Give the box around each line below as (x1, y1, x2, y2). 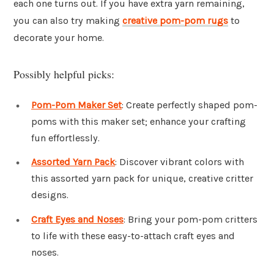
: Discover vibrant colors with (115, 156, 244, 168)
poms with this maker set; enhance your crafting (31, 115, 246, 127)
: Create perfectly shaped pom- (122, 98, 257, 111)
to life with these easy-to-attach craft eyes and (31, 230, 235, 242)
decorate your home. (13, 32, 104, 44)
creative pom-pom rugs (122, 15, 228, 27)
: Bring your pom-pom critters (124, 213, 257, 226)
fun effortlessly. (31, 131, 100, 144)
